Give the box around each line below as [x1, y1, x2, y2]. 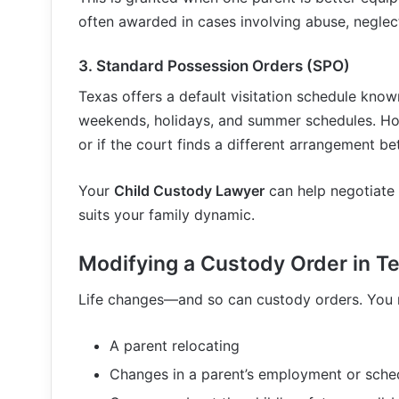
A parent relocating [110, 337, 240, 354]
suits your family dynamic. [78, 205, 255, 224]
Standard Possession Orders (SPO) [96, 57, 350, 75]
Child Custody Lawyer [114, 181, 265, 199]
